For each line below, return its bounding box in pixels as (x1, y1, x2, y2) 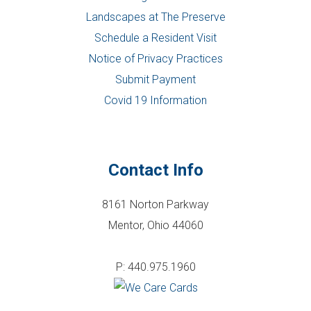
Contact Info (108, 160, 203, 180)
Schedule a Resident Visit (94, 31, 217, 44)
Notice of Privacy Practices (88, 51, 223, 65)
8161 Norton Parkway (102, 197, 209, 211)
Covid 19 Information (104, 93, 207, 107)
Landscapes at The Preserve (85, 10, 226, 24)
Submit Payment (115, 72, 196, 86)
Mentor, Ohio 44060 (108, 218, 203, 232)
